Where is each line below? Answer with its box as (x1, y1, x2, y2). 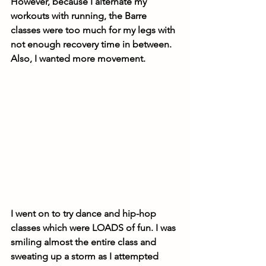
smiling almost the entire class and (11, 236, 159, 248)
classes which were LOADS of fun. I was (11, 222, 178, 234)
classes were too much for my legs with (11, 24, 178, 36)
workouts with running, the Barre (11, 10, 149, 21)
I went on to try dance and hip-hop (11, 208, 159, 220)
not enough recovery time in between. (11, 39, 174, 50)
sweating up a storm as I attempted (11, 251, 161, 262)
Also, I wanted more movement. (11, 53, 148, 64)
